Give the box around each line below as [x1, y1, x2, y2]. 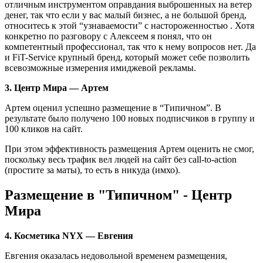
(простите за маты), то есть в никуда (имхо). [5, 165, 180, 176]
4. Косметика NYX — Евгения [5, 230, 133, 241]
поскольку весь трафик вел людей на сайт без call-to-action [5, 154, 237, 165]
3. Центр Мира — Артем [5, 83, 109, 93]
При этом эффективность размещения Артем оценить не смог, [5, 144, 254, 154]
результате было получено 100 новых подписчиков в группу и [5, 113, 255, 124]
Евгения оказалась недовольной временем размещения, [5, 250, 227, 261]
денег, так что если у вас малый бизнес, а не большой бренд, [5, 10, 247, 21]
